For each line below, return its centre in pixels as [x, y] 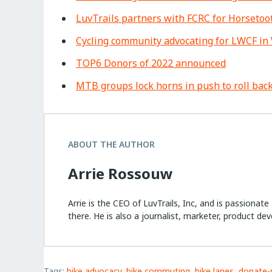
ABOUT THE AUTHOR [111, 144]
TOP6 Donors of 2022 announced [151, 63]
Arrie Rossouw [121, 173]
